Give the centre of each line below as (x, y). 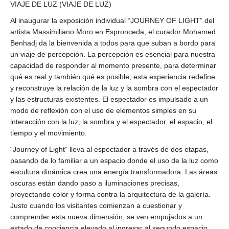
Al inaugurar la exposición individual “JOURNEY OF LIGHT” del (112, 20)
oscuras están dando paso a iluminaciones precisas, (95, 183)
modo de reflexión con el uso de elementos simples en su (103, 110)
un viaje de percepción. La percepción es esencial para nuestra (113, 54)
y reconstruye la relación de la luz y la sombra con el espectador (114, 88)
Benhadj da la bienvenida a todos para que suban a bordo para (113, 43)
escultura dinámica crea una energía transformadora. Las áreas (114, 171)
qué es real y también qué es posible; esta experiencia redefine (113, 76)
